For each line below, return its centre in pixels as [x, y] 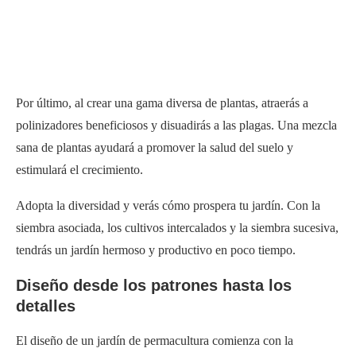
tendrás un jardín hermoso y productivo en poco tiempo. [156, 250]
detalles [46, 306]
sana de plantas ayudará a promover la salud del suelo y [155, 147]
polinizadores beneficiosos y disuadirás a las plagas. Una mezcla [176, 125]
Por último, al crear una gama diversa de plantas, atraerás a [162, 103]
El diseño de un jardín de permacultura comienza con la [155, 340]
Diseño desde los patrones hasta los [154, 285]
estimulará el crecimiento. [79, 169]
